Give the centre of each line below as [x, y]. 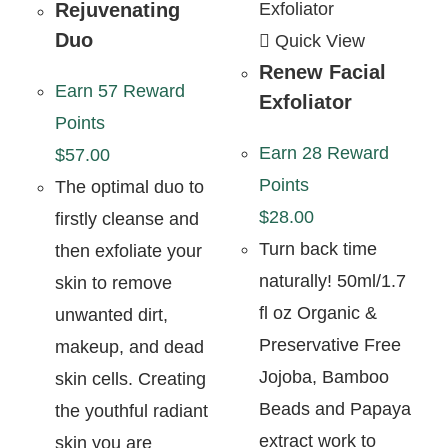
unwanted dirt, [111, 315]
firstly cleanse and [127, 219]
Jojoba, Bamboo [324, 376]
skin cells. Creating [130, 379]
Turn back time [318, 248]
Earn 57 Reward [120, 91]
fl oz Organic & [318, 312]
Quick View [317, 40]
